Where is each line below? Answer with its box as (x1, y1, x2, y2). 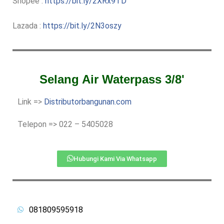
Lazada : (12, 20, 43, 30)
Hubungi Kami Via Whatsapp (73, 154, 157, 162)
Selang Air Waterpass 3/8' (39, 72, 184, 86)
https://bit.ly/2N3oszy (43, 20, 121, 30)
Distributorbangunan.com (44, 96, 131, 106)
